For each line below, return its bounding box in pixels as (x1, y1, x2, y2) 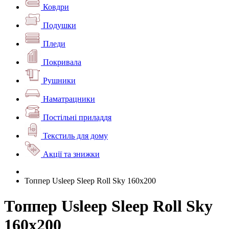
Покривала (43, 58, 81, 67)
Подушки (43, 21, 76, 30)
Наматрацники (43, 95, 95, 104)
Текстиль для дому (43, 131, 108, 141)
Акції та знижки (43, 150, 100, 159)
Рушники (43, 76, 76, 85)
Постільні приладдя (43, 113, 111, 122)
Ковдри (43, 3, 69, 12)
